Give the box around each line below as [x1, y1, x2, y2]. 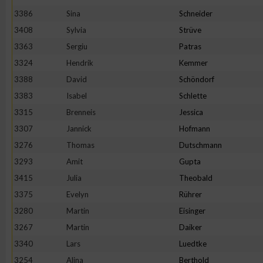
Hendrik [66, 58, 93, 68]
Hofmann [179, 124, 210, 133]
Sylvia [66, 25, 86, 35]
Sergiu [66, 42, 87, 51]
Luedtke [179, 239, 207, 248]
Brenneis [66, 107, 96, 117]
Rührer [179, 190, 202, 199]
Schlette [179, 91, 207, 100]
